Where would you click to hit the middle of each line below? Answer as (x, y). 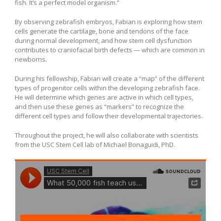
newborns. (31, 59)
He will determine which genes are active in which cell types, (104, 97)
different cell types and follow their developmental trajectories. (109, 116)
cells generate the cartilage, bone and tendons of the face (102, 31)
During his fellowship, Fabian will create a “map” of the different (110, 78)
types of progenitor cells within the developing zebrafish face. (107, 88)
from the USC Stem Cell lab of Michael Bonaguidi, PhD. (95, 144)
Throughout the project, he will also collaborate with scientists (107, 135)
